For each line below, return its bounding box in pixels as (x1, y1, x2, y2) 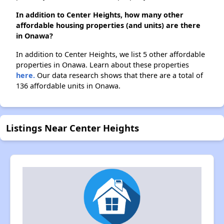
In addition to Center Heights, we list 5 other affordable (16, 49, 205, 59)
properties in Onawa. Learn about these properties (16, 60, 189, 70)
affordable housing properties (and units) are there (16, 20, 200, 30)
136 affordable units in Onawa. (16, 81, 120, 91)
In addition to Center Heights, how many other (16, 10, 183, 20)
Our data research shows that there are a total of (35, 70, 203, 80)
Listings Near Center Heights (6, 121, 139, 134)
